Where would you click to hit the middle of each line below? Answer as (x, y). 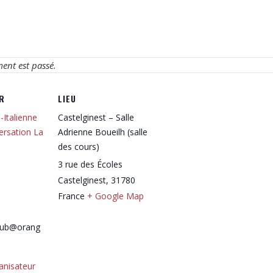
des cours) (78, 146)
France (71, 196)
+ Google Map (115, 196)
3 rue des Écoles (90, 164)
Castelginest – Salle (96, 117)
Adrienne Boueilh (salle (102, 132)
